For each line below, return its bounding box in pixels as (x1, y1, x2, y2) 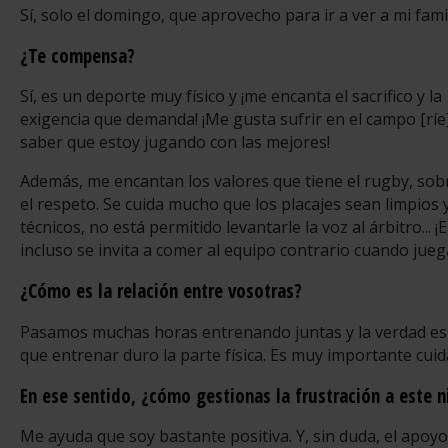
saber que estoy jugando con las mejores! (20, 131, 330, 154)
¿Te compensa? (20, 42, 135, 69)
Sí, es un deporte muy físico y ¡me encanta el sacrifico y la (20, 85, 442, 108)
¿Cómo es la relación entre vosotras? (20, 278, 302, 305)
